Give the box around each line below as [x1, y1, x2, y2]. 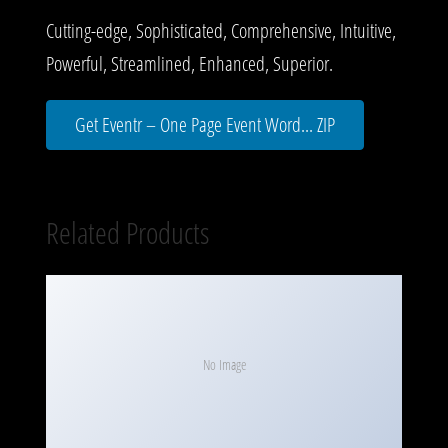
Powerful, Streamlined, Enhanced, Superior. [46, 49, 333, 77]
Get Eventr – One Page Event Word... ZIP [75, 110, 335, 138]
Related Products [46, 211, 209, 253]
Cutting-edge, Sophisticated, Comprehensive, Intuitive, [46, 16, 396, 44]
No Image [202, 354, 246, 374]
